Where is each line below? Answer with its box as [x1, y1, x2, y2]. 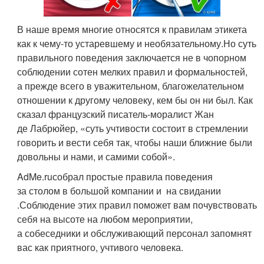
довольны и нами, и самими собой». [17, 150, 176, 164]
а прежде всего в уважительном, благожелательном [17, 79, 245, 93]
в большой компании [62, 184, 154, 198]
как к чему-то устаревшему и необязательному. [17, 37, 224, 51]
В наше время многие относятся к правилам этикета [17, 22, 247, 37]
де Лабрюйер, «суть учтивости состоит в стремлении [17, 121, 249, 136]
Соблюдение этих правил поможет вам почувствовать [19, 198, 258, 212]
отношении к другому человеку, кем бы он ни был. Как [17, 93, 253, 107]
